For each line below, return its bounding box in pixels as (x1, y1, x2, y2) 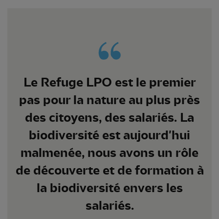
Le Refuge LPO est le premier (23, 74, 196, 90)
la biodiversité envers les (36, 180, 183, 196)
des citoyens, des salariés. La (25, 109, 194, 125)
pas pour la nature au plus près (19, 92, 200, 108)
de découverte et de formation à (15, 162, 204, 178)
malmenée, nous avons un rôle (21, 145, 198, 160)
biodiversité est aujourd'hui (29, 127, 190, 143)
